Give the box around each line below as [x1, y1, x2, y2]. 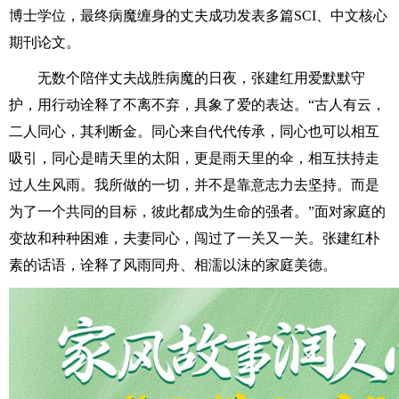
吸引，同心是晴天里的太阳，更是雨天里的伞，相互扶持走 [9, 151, 379, 166]
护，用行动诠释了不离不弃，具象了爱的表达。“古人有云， [9, 97, 386, 112]
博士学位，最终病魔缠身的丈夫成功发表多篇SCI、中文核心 [9, 8, 387, 23]
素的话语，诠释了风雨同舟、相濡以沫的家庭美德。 [9, 257, 337, 273]
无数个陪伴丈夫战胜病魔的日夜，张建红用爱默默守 [37, 70, 365, 85]
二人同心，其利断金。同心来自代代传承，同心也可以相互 [9, 124, 379, 139]
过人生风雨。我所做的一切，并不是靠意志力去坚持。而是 [9, 177, 379, 192]
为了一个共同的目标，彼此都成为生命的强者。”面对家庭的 [9, 204, 386, 219]
